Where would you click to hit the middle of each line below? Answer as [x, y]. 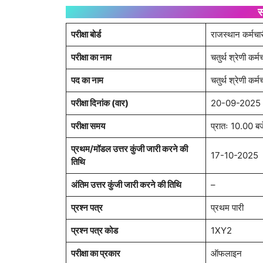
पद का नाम [87, 80]
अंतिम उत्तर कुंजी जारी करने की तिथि [126, 185]
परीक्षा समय [88, 126]
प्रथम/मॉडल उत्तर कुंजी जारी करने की [129, 149]
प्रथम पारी [227, 208]
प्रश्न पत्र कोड [95, 231]
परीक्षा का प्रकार [96, 254]
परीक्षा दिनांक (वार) [100, 103]
